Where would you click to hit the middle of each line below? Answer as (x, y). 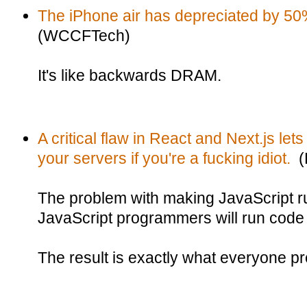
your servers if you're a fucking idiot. (164, 158)
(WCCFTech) (84, 36)
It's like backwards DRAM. (130, 75)
